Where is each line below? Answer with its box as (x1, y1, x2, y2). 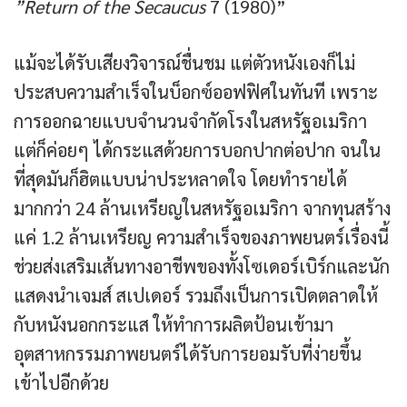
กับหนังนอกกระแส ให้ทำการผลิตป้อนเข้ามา (14, 313, 333, 337)
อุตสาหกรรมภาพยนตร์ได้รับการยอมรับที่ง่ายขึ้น (14, 342, 362, 366)
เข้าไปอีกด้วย (14, 371, 109, 395)
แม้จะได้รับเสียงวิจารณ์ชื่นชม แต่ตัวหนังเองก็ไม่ (14, 51, 355, 75)
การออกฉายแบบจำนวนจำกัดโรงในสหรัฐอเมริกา (14, 109, 367, 134)
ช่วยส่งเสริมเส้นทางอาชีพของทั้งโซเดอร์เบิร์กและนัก (14, 254, 390, 279)
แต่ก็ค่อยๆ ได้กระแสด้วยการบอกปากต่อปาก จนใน (14, 138, 381, 163)
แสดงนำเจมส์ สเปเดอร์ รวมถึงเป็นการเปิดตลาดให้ (14, 283, 378, 308)
